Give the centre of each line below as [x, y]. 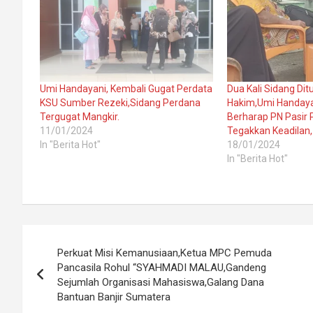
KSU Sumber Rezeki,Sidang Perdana [120, 102]
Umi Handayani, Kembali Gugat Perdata [126, 88]
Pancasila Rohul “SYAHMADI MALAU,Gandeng [162, 267]
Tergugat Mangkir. [80, 116]
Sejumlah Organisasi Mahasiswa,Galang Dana [161, 282]
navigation [74, 267]
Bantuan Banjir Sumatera [114, 297]
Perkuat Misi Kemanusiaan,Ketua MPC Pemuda [165, 253]
